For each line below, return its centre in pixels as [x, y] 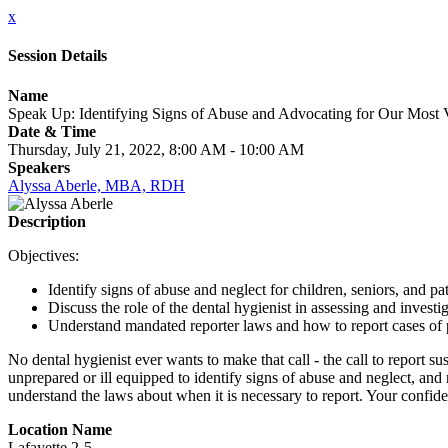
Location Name [60, 429]
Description [47, 221]
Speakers [39, 167]
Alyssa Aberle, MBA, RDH [96, 185]
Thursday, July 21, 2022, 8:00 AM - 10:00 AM [156, 149]
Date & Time [52, 131]
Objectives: [45, 255]
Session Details [57, 56]
